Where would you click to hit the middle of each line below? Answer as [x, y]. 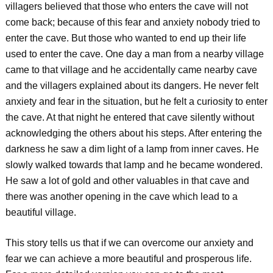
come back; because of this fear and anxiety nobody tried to [133, 22]
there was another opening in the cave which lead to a [121, 197]
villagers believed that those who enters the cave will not [126, 6]
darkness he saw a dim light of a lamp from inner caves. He [132, 149]
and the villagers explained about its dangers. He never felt [132, 86]
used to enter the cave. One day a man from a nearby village [134, 54]
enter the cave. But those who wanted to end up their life [126, 38]
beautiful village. [41, 212]
